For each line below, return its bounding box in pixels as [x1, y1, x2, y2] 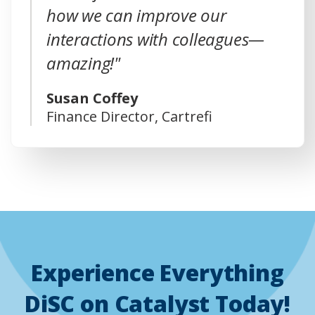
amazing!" [46, 51, 120, 75]
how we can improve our [46, 3, 226, 27]
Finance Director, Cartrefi [46, 106, 212, 126]
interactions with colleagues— [46, 27, 265, 51]
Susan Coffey [46, 88, 138, 108]
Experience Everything [31, 257, 284, 288]
